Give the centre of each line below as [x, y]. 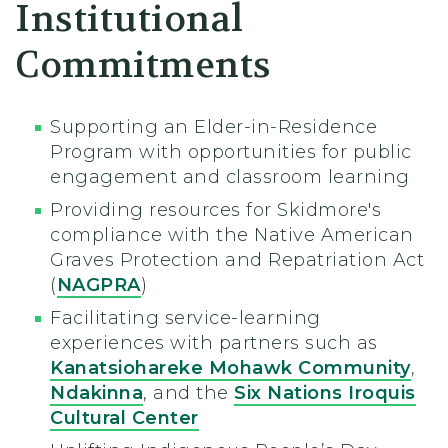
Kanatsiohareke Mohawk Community [230, 368]
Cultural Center [124, 418]
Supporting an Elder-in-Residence [213, 127]
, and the [188, 393]
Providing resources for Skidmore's [215, 210]
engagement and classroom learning [230, 177]
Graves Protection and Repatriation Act [237, 260]
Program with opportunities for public [231, 152]
